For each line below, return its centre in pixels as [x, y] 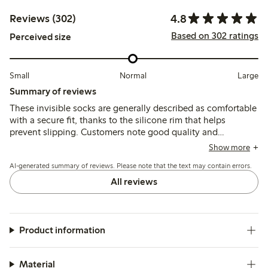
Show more [229, 147]
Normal [133, 75]
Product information [62, 230]
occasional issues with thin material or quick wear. [112, 156]
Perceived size [40, 36]
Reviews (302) [43, 19]
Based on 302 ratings [214, 36]
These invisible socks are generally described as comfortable [133, 108]
